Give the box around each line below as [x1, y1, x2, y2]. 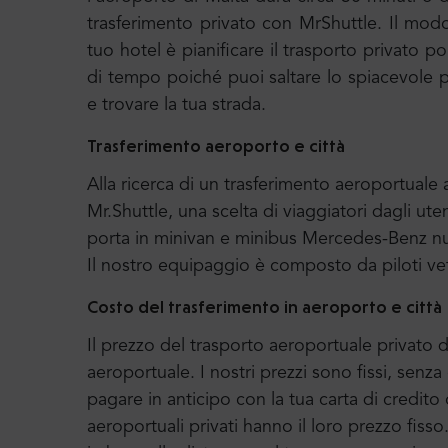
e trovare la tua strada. [87, 96, 266, 114]
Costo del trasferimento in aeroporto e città [87, 296, 442, 317]
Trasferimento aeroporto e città [87, 135, 345, 156]
